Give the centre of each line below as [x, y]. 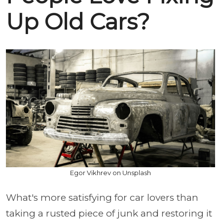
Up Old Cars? [78, 22]
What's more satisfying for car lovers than [102, 197]
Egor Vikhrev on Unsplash [110, 172]
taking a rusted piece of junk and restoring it [109, 213]
